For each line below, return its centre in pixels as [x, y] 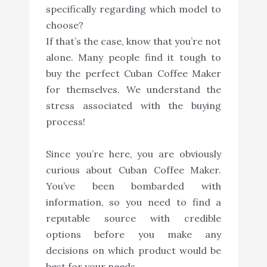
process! [65, 122]
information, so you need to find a [133, 202]
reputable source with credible [133, 218]
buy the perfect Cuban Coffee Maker [133, 74]
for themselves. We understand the [133, 90]
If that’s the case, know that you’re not [133, 41]
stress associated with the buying [133, 106]
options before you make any [133, 235]
